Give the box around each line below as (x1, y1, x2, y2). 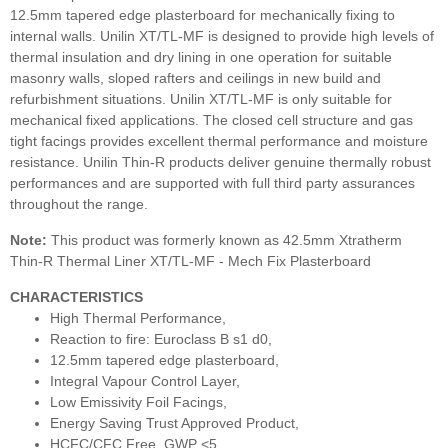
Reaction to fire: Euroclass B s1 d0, (50, 330, 272, 347)
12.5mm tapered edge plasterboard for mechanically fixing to (10, 6, 395, 23)
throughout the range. (10, 195, 148, 212)
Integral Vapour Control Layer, (50, 372, 240, 389)
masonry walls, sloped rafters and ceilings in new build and (10, 69, 381, 86)
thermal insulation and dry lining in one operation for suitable (10, 48, 392, 65)
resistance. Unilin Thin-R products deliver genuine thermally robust (10, 153, 431, 170)
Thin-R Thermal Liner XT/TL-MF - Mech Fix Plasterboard (10, 252, 371, 269)
